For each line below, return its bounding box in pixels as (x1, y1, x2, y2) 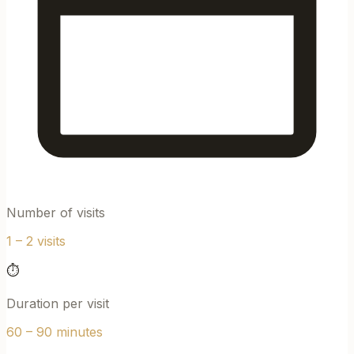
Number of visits (6, 205, 105, 221)
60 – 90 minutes (6, 324, 103, 341)
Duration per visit (6, 296, 109, 312)
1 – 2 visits (6, 233, 66, 250)
